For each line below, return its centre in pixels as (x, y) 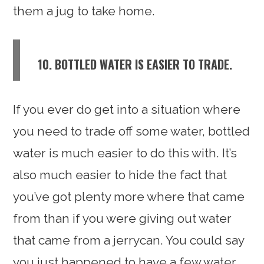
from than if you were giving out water (123, 218)
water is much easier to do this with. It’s (125, 153)
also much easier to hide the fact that (120, 174)
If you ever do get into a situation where (127, 109)
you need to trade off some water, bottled (132, 131)
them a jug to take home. (84, 11)
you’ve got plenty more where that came (129, 196)
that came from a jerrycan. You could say (129, 240)
